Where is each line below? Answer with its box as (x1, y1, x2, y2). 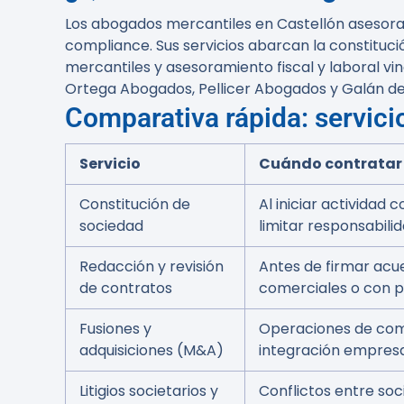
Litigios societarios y (79, 381, 218, 401)
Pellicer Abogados (198, 78, 326, 99)
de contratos (79, 278, 172, 298)
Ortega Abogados (65, 78, 192, 99)
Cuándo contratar (259, 153, 402, 174)
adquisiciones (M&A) (79, 340, 224, 361)
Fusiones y (79, 318, 151, 339)
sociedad (79, 216, 143, 236)
